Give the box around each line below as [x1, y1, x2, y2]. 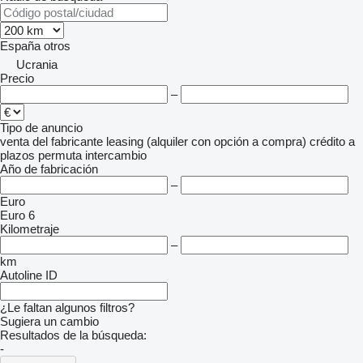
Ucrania [16, 58, 58, 71]
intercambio [85, 148, 147, 162]
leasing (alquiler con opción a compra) [106, 135, 306, 148]
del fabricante [32, 135, 103, 148]
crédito [310, 135, 345, 148]
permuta [38, 148, 82, 162]
